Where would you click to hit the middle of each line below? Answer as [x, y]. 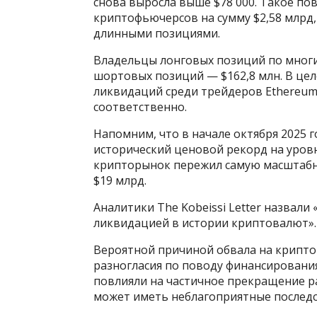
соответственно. [140, 106]
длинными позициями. [157, 33]
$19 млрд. [120, 180]
